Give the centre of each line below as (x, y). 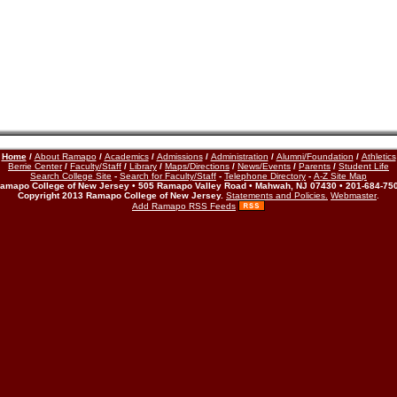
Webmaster (354, 195)
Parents (315, 166)
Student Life (364, 166)
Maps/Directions (197, 166)
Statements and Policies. (277, 195)
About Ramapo (65, 156)
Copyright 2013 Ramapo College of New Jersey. (122, 195)
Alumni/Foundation (315, 156)
